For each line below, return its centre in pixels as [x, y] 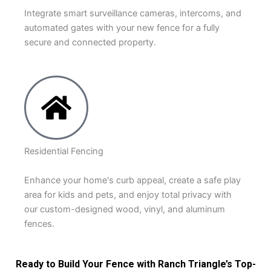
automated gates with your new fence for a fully [122, 28]
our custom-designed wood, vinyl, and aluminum [125, 209]
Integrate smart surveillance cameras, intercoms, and [133, 14]
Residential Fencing [64, 152]
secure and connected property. [90, 43]
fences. [39, 224]
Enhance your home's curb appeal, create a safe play [132, 180]
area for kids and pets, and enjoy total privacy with [128, 194]
